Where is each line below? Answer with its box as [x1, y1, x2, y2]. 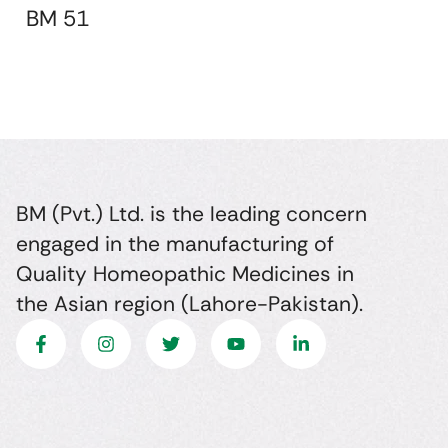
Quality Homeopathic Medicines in [15, 260, 354, 289]
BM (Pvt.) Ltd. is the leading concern [15, 200, 367, 229]
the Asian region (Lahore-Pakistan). [15, 290, 363, 319]
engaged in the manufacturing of [15, 230, 334, 259]
